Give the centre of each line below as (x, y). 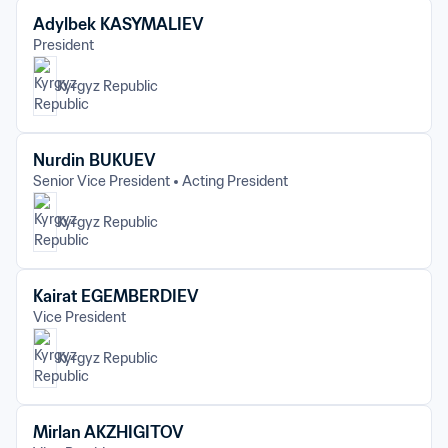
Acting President (235, 181)
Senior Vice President (101, 181)
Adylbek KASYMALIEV (118, 24)
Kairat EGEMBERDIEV (116, 296)
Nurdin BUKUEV (94, 160)
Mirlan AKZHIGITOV (108, 432)
